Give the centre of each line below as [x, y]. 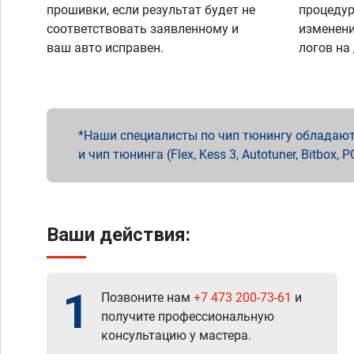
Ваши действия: [119, 235]
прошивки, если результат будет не [151, 10]
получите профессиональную [188, 316]
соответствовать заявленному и [143, 29]
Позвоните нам [147, 298]
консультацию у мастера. [176, 335]
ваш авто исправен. [105, 48]
